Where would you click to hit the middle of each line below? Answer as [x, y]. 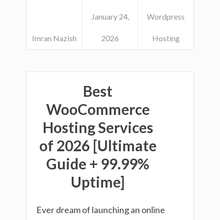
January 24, [110, 16]
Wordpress [166, 16]
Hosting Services [98, 127]
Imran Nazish [54, 38]
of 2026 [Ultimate [98, 146]
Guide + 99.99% [98, 164]
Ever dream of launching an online [101, 210]
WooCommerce [98, 109]
